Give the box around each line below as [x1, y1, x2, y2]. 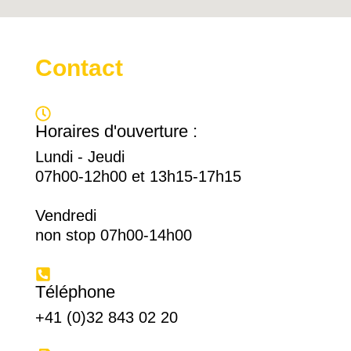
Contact [34, 54, 123, 81]
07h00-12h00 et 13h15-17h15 [34, 167, 241, 185]
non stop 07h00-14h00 [34, 226, 192, 244]
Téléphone [34, 281, 115, 302]
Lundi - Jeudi [34, 147, 125, 165]
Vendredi [34, 206, 96, 224]
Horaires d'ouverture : [34, 121, 197, 141]
